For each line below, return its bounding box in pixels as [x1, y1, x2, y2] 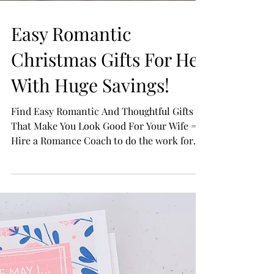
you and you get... [11, 197, 87, 210]
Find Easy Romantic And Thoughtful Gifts [11, 153, 193, 166]
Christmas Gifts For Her [11, 95, 206, 120]
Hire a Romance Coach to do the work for [11, 182, 193, 196]
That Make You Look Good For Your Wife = [11, 168, 197, 181]
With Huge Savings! [11, 121, 169, 146]
